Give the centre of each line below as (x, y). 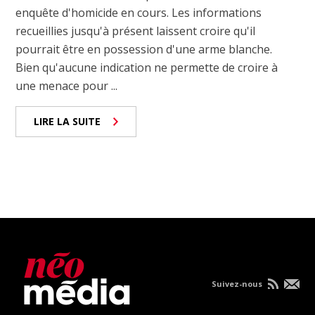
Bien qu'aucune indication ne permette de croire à (147, 68)
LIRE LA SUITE (67, 122)
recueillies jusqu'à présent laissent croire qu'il (136, 31)
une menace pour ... (67, 86)
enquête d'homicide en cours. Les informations (139, 13)
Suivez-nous (238, 284)
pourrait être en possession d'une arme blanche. (144, 50)
